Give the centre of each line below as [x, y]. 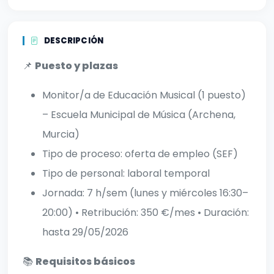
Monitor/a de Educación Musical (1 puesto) [144, 95]
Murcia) [61, 135]
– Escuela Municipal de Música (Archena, [139, 115]
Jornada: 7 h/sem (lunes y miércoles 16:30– [145, 193]
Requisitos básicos [85, 262]
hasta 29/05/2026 [85, 232]
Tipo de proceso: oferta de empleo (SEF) [140, 154]
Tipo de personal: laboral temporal [126, 174]
